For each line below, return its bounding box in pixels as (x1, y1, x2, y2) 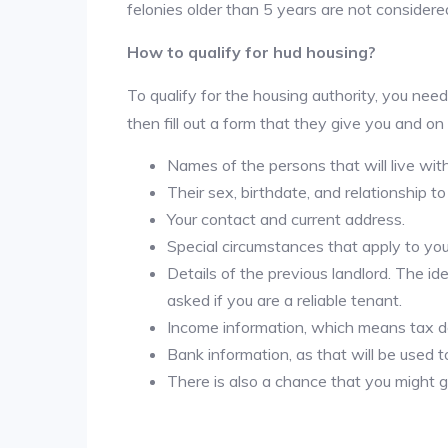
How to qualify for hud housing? (127, 41, 376, 62)
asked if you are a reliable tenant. (167, 289, 402, 310)
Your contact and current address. (167, 208, 405, 229)
